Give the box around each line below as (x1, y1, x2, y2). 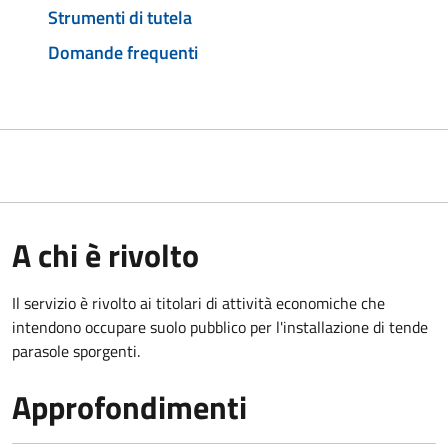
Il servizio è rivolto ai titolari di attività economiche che (12, 291, 385, 316)
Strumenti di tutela (48, 3, 192, 31)
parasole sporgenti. (12, 339, 140, 364)
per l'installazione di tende (250, 315, 428, 340)
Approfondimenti (12, 383, 247, 432)
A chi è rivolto (12, 231, 199, 280)
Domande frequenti (48, 39, 198, 67)
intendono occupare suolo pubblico (12, 315, 250, 340)
